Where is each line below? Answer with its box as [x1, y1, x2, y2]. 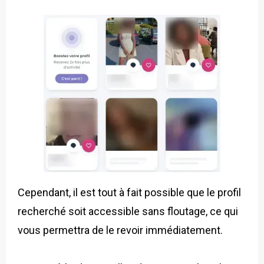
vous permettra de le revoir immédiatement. [18, 223, 223, 236]
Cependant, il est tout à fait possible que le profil [18, 186, 241, 199]
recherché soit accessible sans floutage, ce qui [18, 204, 238, 217]
